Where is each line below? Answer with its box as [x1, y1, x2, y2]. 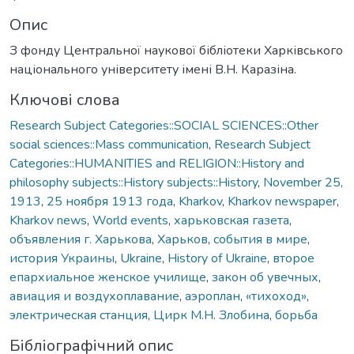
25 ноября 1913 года [47, 192, 173, 210]
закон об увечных [212, 268, 318, 286]
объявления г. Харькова [9, 230, 152, 248]
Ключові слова [9, 88, 120, 111]
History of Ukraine [168, 249, 267, 267]
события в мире [213, 230, 307, 248]
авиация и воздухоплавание [9, 287, 179, 305]
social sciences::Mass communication [9, 135, 209, 153]
